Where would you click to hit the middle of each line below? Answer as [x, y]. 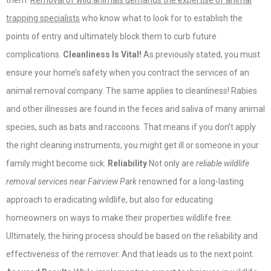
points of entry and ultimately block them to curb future [111, 37]
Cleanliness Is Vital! [102, 55]
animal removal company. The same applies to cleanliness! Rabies [132, 91]
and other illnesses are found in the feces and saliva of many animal [135, 109]
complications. [34, 55]
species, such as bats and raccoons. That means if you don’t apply [131, 127]
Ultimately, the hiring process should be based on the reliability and [132, 236]
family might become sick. [57, 164]
